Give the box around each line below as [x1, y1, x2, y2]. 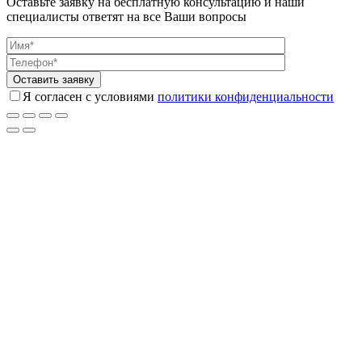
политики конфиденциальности [158, 90, 334, 104]
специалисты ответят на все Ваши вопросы [6, 10, 246, 24]
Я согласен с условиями [23, 90, 158, 104]
